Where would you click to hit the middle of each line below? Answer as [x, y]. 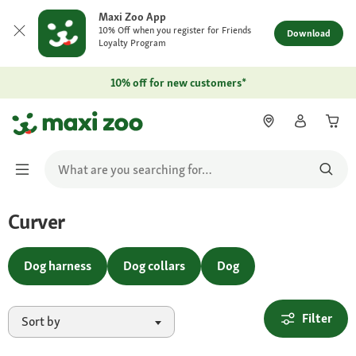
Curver [37, 222]
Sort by [41, 321]
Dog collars [154, 266]
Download [309, 33]
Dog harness [58, 266]
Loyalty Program [132, 43]
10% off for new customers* [178, 83]
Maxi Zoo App [132, 17]
